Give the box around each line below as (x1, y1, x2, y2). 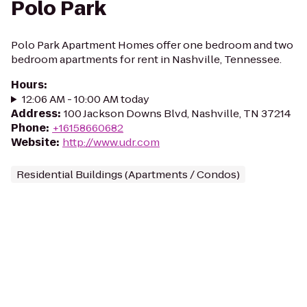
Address (11, 106, 58, 121)
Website (11, 135, 56, 149)
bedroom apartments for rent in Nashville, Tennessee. (11, 52, 282, 66)
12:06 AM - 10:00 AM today (21, 92, 149, 106)
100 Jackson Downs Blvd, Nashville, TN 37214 (64, 106, 291, 121)
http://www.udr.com (62, 135, 160, 149)
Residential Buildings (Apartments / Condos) (16, 167, 240, 182)
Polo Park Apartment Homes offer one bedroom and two (11, 38, 293, 52)
